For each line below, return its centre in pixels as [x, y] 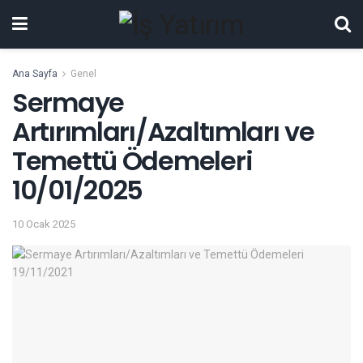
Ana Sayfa [35, 74]
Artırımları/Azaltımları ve [163, 132]
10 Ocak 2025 [44, 224]
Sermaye [68, 102]
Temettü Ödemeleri [132, 161]
